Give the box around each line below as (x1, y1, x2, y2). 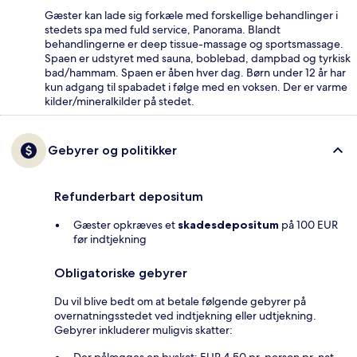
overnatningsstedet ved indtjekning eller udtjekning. (54, 308, 316, 323)
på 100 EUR (279, 217, 338, 232)
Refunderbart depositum (54, 188, 203, 204)
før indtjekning (73, 231, 147, 246)
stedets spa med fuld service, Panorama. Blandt (45, 22, 280, 37)
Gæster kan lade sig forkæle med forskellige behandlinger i (45, 7, 338, 22)
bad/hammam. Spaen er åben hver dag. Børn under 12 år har (45, 65, 346, 80)
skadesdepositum (178, 217, 279, 232)
